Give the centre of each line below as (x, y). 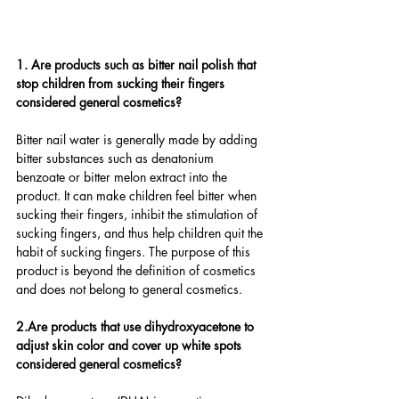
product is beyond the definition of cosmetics (138, 271)
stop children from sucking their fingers (122, 84)
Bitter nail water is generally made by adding (138, 140)
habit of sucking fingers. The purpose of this (135, 252)
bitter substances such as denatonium (117, 159)
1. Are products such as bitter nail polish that (138, 65)
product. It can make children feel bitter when (138, 196)
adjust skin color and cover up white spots (130, 346)
